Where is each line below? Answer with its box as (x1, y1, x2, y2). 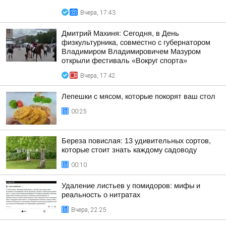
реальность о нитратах (62, 191, 140, 199)
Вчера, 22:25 (71, 206, 106, 213)
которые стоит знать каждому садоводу (62, 146, 197, 154)
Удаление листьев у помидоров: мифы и (62, 182, 200, 190)
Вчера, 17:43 (80, 9, 116, 16)
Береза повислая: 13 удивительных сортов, (62, 137, 211, 145)
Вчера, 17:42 (80, 72, 116, 79)
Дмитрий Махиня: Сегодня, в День (62, 29, 179, 37)
